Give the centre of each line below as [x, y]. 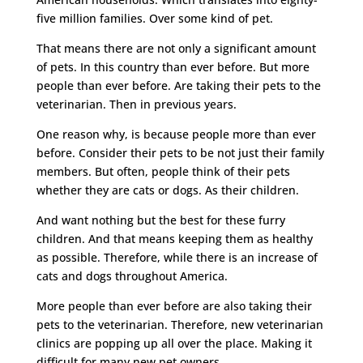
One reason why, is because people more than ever [176, 134]
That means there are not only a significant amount [176, 48]
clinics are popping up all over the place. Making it [174, 343]
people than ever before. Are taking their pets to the [178, 85]
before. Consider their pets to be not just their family [180, 152]
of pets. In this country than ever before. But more [173, 66]
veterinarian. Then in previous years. [136, 104]
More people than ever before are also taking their [174, 305]
